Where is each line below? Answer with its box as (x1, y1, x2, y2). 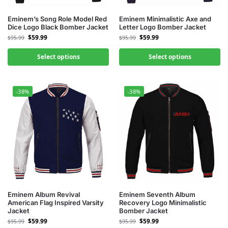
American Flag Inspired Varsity (8, 198, 104, 207)
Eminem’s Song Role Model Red (8, 15, 107, 23)
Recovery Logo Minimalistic (119, 198, 207, 207)
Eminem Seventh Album (119, 190, 195, 198)
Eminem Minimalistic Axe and (119, 15, 211, 23)
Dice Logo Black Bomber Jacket (8, 23, 108, 31)
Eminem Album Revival (8, 190, 80, 198)
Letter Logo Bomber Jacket (119, 23, 206, 31)
